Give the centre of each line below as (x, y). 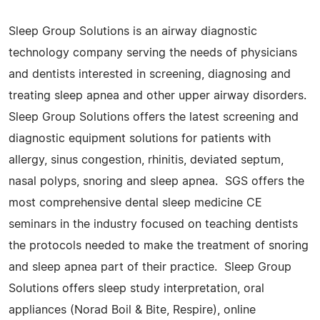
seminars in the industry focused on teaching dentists (153, 224)
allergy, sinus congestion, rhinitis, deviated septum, (146, 160)
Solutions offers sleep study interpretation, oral (136, 288)
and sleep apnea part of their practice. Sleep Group (150, 267)
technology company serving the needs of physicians (153, 52)
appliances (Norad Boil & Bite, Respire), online (132, 310)
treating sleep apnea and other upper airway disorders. (159, 95)
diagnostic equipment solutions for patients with (140, 138)
